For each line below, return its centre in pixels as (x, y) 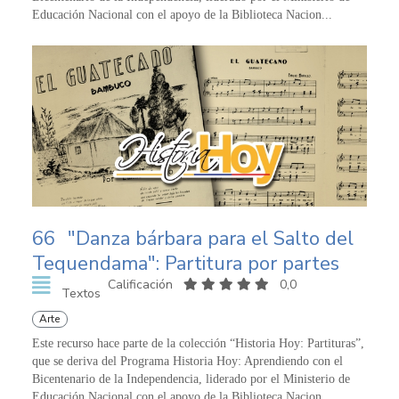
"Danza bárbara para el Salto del (211, 238)
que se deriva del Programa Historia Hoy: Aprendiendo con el (187, 361)
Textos (81, 293)
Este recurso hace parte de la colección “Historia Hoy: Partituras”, (198, 343)
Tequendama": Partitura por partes (186, 263)
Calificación (142, 284)
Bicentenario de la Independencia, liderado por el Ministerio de (191, 379)
